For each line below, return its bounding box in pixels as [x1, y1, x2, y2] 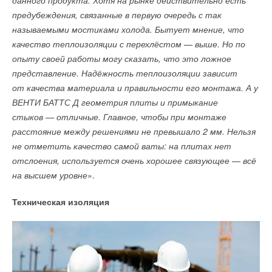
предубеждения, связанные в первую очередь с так [12, 8, 222, 21]
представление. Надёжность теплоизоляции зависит [12, 67, 237, 80]
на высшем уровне [12, 169, 87, 182]
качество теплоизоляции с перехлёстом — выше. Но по [12, 38, 245, 50]
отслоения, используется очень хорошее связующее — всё [12, 154, 256, 167]
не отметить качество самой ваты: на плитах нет [12, 140, 231, 152]
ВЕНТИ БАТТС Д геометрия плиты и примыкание [12, 96, 218, 109]
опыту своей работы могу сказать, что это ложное [12, 52, 231, 65]
